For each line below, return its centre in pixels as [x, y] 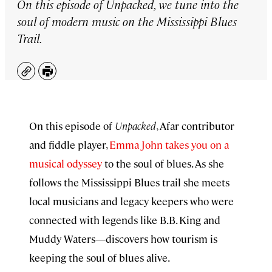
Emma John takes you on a [169, 144]
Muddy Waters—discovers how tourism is [123, 239]
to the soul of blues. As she [163, 163]
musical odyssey [66, 163]
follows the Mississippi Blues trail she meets [129, 182]
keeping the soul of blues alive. [100, 257]
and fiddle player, [69, 144]
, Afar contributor [195, 126]
